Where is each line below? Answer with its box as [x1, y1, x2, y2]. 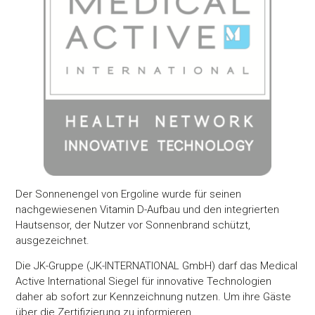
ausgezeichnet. [15, 233, 90, 247]
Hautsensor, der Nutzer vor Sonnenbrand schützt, [15, 218, 251, 231]
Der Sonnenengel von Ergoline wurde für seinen [15, 187, 242, 200]
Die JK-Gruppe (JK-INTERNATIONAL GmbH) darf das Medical [15, 259, 298, 273]
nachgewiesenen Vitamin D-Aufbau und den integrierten [15, 202, 280, 216]
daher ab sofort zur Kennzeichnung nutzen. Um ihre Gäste [15, 290, 292, 304]
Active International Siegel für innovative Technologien [15, 275, 272, 288]
